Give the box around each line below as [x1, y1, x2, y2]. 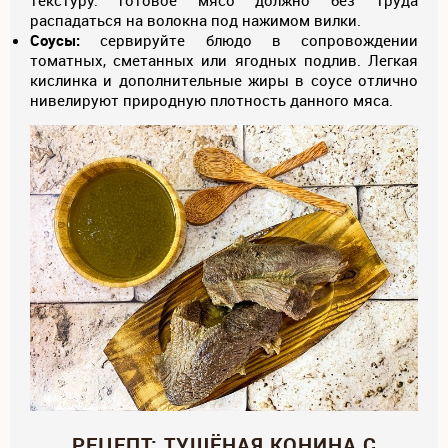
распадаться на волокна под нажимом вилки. [30, 10, 361, 31]
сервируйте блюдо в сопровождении [80, 30, 418, 51]
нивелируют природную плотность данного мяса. [30, 90, 397, 111]
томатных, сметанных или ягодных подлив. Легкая [30, 50, 418, 71]
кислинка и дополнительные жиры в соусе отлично [30, 70, 418, 91]
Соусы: [30, 30, 80, 51]
